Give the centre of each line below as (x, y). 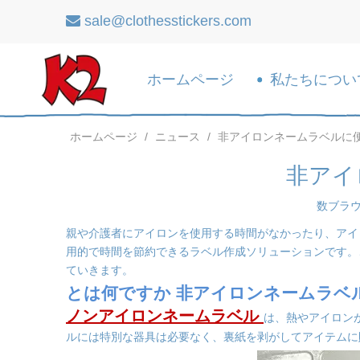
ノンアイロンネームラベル (165, 316)
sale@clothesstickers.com (168, 21)
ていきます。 (100, 270)
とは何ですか (121, 293)
